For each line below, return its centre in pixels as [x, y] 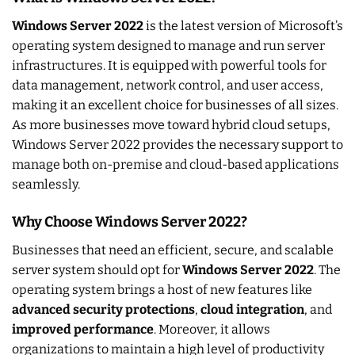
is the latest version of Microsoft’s [243, 26]
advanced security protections [103, 309]
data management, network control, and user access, [168, 86]
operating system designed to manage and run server [168, 46]
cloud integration [252, 309]
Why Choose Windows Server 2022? [130, 221]
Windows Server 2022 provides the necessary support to [177, 145]
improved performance [83, 329]
